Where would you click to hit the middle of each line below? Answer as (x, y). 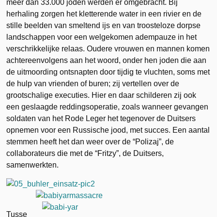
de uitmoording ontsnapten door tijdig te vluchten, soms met (108, 72)
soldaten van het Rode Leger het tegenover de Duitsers (101, 118)
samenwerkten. (33, 165)
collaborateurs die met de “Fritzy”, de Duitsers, (85, 153)
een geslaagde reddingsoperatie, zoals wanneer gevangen (108, 107)
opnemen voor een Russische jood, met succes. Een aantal (108, 130)
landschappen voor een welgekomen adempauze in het (102, 37)
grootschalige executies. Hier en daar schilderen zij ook (101, 95)
